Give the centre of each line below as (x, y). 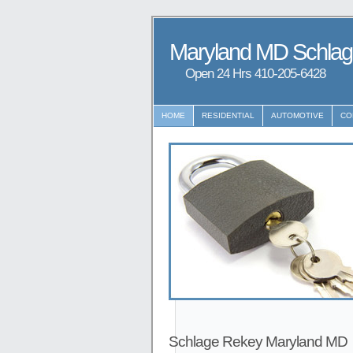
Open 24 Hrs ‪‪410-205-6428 (255, 74)
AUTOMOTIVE (297, 115)
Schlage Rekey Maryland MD (258, 342)
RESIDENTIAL (228, 115)
